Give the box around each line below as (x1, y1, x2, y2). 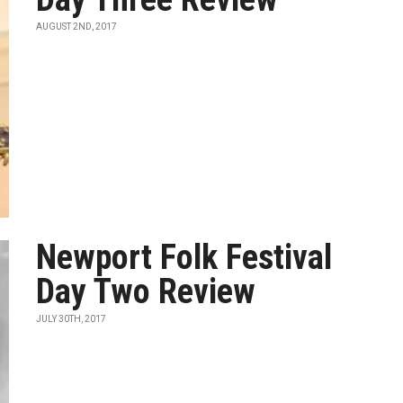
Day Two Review (36, 272, 256, 311)
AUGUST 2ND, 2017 (36, 22, 118, 31)
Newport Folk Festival (36, 237, 333, 277)
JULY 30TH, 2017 (36, 314, 107, 324)
